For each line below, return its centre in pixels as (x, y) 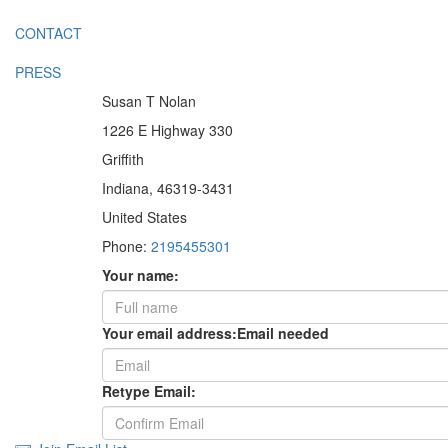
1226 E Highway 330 (167, 130)
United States (144, 217)
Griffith (123, 159)
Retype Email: (149, 391)
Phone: (126, 246)
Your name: (140, 275)
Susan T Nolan (149, 101)
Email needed (283, 333)
